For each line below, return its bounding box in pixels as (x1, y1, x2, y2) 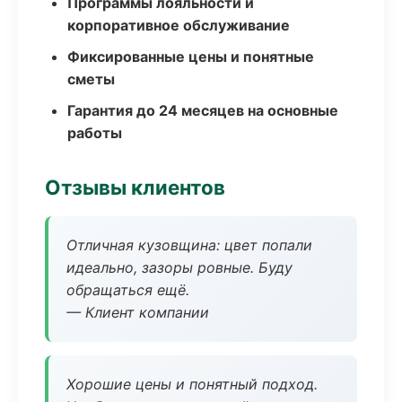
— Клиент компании (66, 303, 209, 321)
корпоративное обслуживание (67, 16, 290, 34)
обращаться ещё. (66, 281, 189, 299)
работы (67, 124, 122, 142)
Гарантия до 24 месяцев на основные (67, 101, 338, 119)
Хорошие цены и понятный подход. (66, 375, 318, 393)
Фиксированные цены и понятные (67, 48, 314, 66)
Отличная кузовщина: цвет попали (66, 236, 312, 254)
